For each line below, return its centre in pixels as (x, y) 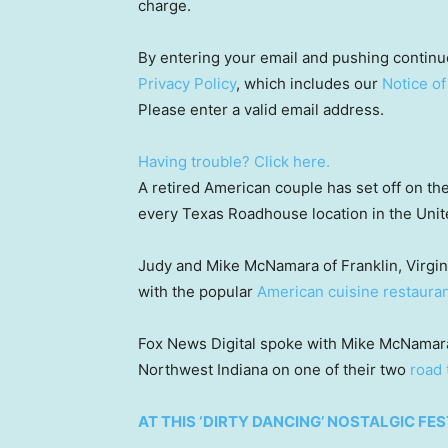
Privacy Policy (187, 83)
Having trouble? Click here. (234, 161)
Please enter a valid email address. (261, 109)
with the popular (197, 291)
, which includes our (309, 83)
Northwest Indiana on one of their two (274, 369)
